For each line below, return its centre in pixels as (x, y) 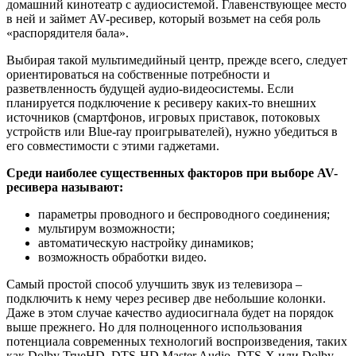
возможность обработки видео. (122, 257)
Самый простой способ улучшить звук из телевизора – (154, 284)
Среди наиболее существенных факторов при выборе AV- (172, 172)
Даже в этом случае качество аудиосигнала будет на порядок (170, 312)
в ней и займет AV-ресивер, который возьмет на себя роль (163, 18)
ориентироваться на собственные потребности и (138, 74)
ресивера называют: (65, 187)
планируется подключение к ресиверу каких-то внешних (161, 103)
